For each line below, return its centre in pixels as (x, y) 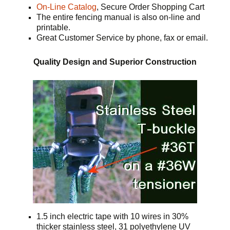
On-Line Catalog (67, 7)
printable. (54, 27)
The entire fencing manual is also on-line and (119, 17)
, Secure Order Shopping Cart (151, 7)
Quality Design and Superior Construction (115, 62)
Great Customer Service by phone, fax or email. (122, 37)
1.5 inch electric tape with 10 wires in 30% (113, 216)
